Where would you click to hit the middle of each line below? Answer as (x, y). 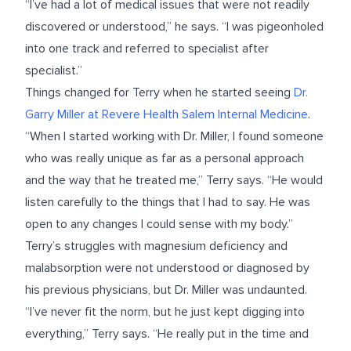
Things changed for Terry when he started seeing (158, 92)
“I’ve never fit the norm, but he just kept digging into (165, 312)
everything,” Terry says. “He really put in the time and (167, 334)
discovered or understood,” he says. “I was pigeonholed (174, 27)
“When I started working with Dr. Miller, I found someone (174, 136)
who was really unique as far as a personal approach (165, 158)
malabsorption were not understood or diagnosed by (167, 268)
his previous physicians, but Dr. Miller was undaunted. (166, 290)
